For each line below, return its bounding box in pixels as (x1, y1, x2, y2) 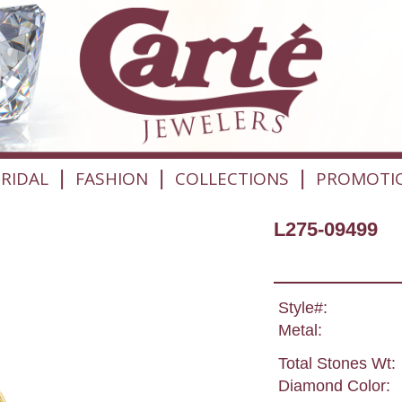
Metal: (277, 321, 322, 340)
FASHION (74, 166, 148, 190)
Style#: (277, 299, 328, 318)
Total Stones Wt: (277, 354, 396, 373)
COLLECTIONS (175, 166, 290, 190)
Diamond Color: (277, 377, 390, 396)
